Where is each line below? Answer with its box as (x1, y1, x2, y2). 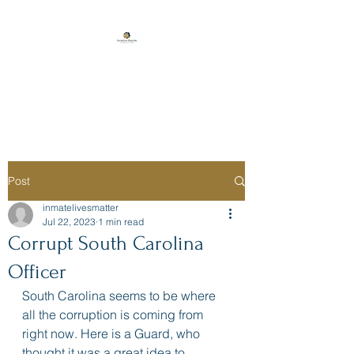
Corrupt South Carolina (8, 232, 204, 254)
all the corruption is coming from (22, 307, 206, 322)
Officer (8, 261, 66, 283)
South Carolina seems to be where (22, 288, 219, 303)
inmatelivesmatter (43, 201, 119, 213)
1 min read (98, 216, 144, 228)
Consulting (92, 85, 161, 103)
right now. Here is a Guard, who (22, 326, 203, 341)
